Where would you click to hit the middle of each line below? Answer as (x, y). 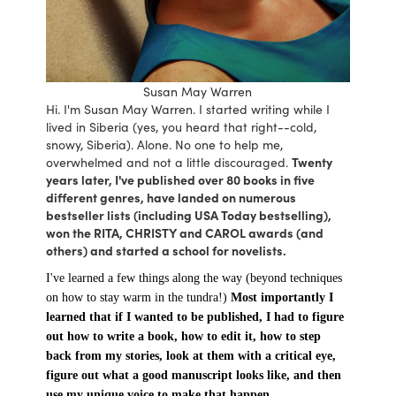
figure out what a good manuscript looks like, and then (194, 375)
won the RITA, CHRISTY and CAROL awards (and (185, 232)
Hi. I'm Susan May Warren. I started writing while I (188, 108)
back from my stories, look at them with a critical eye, (191, 355)
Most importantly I (282, 297)
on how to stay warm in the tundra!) (139, 297)
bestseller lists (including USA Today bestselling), (189, 214)
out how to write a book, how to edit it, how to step (184, 336)
